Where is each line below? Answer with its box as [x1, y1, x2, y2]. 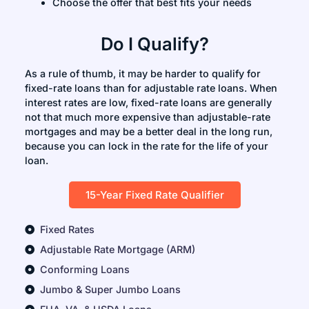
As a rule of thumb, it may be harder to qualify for [24, 68, 261, 80]
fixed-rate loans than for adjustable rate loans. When [24, 82, 277, 94]
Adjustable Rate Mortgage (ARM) [40, 243, 196, 256]
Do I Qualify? [100, 33, 209, 55]
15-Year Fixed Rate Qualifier [85, 188, 224, 202]
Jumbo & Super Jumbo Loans [40, 283, 181, 296]
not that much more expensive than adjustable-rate [24, 111, 270, 123]
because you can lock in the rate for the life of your [24, 140, 268, 152]
